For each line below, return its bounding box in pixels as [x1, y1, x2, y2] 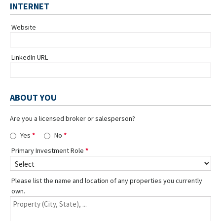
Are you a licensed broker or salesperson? [10, 113, 135, 123]
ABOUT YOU [10, 91, 57, 103]
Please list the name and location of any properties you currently [11, 176, 202, 185]
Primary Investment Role [11, 146, 84, 155]
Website [11, 22, 36, 32]
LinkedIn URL [11, 52, 48, 62]
